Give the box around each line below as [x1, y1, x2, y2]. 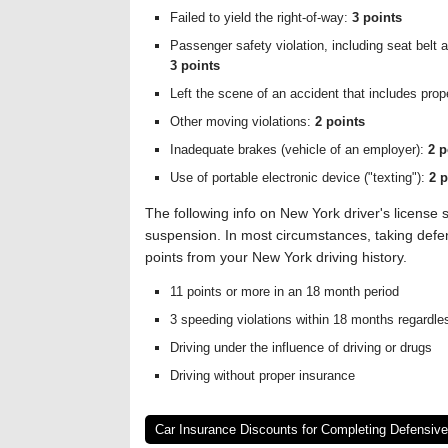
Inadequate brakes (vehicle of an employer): [170, 142, 428, 157]
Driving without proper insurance [170, 368, 355, 383]
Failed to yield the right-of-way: [170, 10, 352, 25]
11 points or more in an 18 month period [170, 284, 399, 299]
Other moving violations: [170, 114, 315, 129]
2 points [315, 114, 365, 129]
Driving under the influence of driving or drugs [170, 340, 432, 355]
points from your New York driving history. [145, 249, 407, 265]
